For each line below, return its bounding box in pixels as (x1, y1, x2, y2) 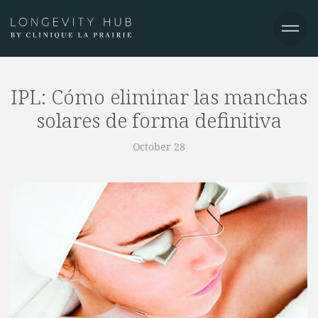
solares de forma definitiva (36, 106, 282, 133)
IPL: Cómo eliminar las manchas (11, 83, 307, 110)
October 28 (133, 140, 185, 153)
